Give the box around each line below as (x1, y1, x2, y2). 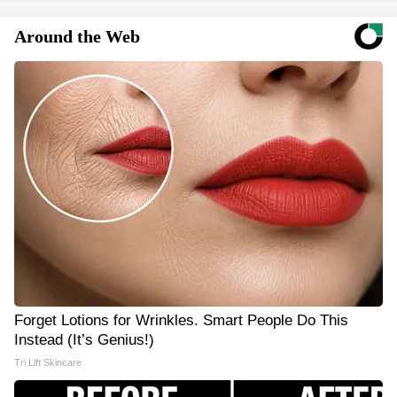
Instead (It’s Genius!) (14, 331, 154, 348)
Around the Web (14, 27, 140, 46)
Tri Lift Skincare (14, 357, 82, 368)
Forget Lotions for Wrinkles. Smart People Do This (14, 312, 348, 329)
